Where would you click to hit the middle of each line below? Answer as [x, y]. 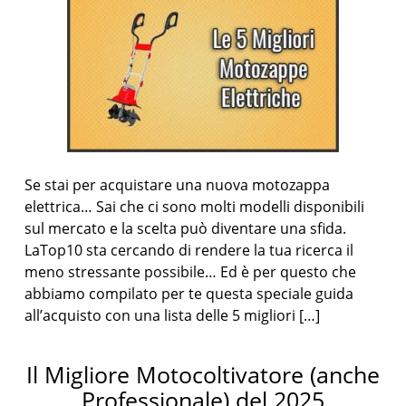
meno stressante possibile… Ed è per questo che [191, 272]
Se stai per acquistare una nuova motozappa [178, 185]
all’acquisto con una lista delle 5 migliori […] [173, 315]
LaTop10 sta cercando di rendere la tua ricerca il [189, 250]
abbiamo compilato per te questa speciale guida [189, 294]
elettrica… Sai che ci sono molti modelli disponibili [195, 207]
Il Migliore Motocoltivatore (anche [203, 374]
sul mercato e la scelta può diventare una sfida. [186, 228]
